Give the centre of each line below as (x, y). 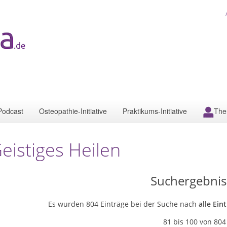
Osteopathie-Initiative (73, 111)
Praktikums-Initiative (155, 111)
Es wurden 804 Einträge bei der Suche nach (123, 204)
